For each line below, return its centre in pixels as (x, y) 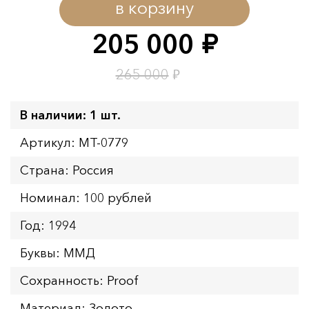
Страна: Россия (67, 170)
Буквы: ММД (58, 253)
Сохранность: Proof (79, 280)
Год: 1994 (48, 225)
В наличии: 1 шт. (70, 115)
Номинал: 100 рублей (86, 198)
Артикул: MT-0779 (74, 142)
